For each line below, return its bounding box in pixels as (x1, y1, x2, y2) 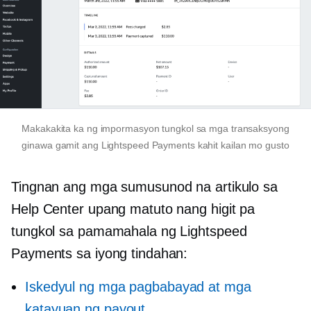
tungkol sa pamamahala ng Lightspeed (11, 223, 247, 239)
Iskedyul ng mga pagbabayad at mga (25, 278, 251, 294)
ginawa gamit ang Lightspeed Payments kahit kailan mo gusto (22, 139, 289, 151)
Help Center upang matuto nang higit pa (11, 201, 255, 217)
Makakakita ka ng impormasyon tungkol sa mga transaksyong (22, 122, 289, 134)
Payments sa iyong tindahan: (11, 245, 188, 261)
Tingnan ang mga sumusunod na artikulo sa (11, 178, 278, 194)
